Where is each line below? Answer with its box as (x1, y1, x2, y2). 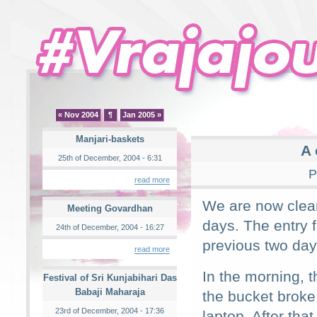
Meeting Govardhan (67, 203, 153, 214)
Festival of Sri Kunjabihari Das (42, 272, 177, 283)
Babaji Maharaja (74, 287, 145, 297)
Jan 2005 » (122, 110, 161, 119)
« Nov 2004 (58, 110, 98, 119)
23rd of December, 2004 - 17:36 (55, 306, 164, 315)
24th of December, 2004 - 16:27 (55, 223, 164, 231)
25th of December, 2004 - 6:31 (57, 154, 162, 162)
